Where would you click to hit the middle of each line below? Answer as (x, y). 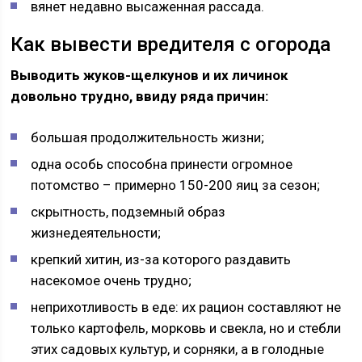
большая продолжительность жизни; (148, 137)
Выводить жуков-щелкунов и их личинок (149, 75)
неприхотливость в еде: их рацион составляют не (186, 307)
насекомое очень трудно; (112, 280)
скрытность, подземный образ (128, 212)
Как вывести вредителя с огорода (171, 44)
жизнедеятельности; (96, 233)
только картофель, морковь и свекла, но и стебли (186, 328)
